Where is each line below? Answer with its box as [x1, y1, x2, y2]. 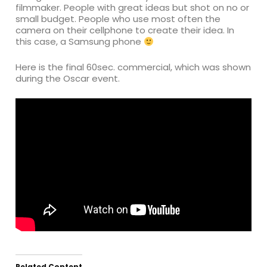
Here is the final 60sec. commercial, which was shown [15, 61, 252, 73]
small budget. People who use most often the [15, 13, 221, 25]
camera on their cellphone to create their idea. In [15, 24, 235, 36]
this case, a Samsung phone [15, 35, 144, 48]
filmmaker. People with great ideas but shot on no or [15, 1, 250, 14]
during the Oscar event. [15, 72, 120, 85]
